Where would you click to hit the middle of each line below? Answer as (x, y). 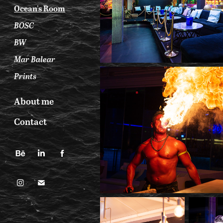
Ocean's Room (40, 8)
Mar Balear (35, 59)
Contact (31, 121)
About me (34, 101)
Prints (25, 76)
